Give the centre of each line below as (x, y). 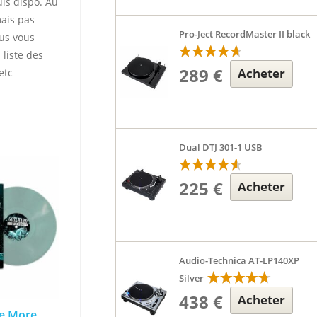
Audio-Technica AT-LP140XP (240, 260)
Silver (192, 278)
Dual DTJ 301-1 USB (221, 147)
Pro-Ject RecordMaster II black (245, 34)
